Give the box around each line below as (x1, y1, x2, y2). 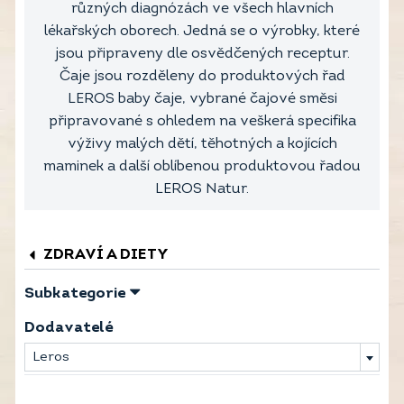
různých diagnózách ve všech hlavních (70, 2, 334, 16)
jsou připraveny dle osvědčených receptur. (54, 47, 350, 61)
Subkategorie (24, 286, 125, 301)
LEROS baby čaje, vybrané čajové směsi (67, 92, 337, 106)
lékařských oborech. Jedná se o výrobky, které (44, 24, 360, 39)
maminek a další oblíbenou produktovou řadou (43, 160, 361, 174)
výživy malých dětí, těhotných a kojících (67, 137, 337, 151)
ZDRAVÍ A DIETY (40, 247, 169, 262)
